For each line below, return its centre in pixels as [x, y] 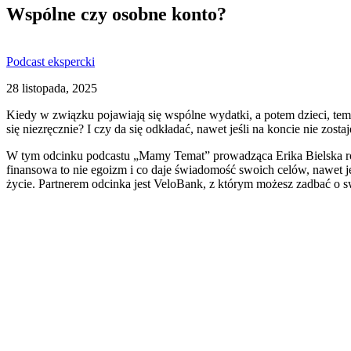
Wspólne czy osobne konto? [116, 14]
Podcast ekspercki [51, 62]
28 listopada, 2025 [52, 88]
